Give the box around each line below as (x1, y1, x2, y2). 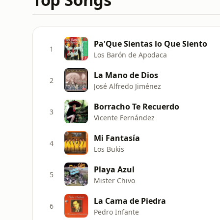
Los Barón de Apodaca (94, 50, 167, 59)
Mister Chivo (94, 175, 135, 185)
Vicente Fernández (94, 112, 155, 122)
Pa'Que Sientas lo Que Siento (94, 38, 207, 49)
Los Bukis (94, 144, 124, 154)
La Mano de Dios (94, 69, 158, 81)
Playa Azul (94, 164, 135, 175)
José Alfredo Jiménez (94, 81, 161, 91)
